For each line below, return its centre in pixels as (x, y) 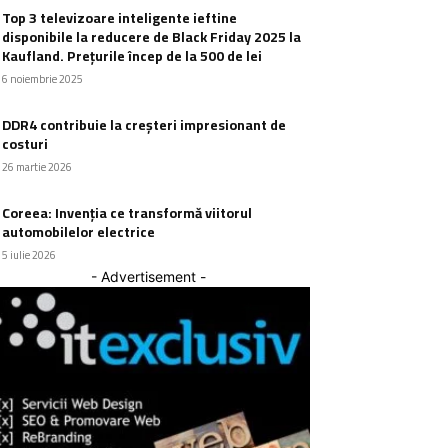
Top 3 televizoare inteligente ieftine (119, 18)
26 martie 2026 (37, 167)
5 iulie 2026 (29, 255)
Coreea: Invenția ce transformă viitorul (127, 213)
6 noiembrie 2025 (42, 79)
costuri (25, 144)
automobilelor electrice (78, 232)
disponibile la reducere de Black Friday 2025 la (151, 37)
